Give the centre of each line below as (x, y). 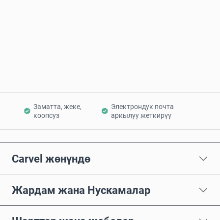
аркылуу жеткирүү (141, 116)
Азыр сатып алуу (116, 31)
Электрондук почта (143, 107)
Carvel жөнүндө (51, 158)
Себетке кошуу (116, 63)
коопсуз (46, 116)
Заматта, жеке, (57, 107)
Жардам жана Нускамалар (81, 190)
